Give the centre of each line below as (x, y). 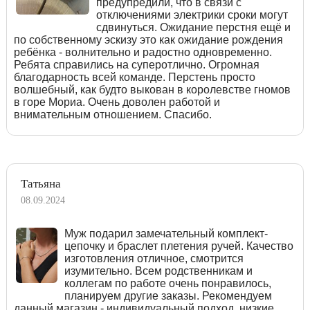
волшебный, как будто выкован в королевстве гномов (152, 89)
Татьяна (41, 183)
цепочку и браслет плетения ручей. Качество (179, 246)
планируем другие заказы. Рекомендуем (168, 295)
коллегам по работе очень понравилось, (167, 283)
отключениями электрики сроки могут (192, 15)
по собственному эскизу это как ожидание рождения (148, 39)
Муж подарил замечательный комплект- (166, 233)
